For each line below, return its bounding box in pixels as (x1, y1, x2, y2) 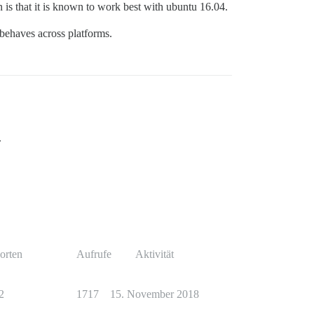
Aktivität (135, 248, 174, 260)
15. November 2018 (109, 288, 199, 300)
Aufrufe (76, 248, 111, 260)
